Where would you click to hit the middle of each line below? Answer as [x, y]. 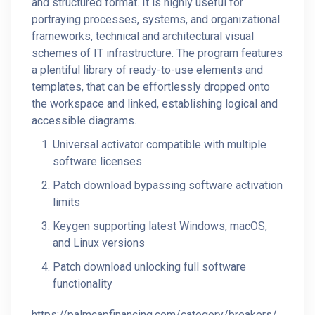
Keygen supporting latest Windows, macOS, [160, 226]
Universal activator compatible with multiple [160, 144]
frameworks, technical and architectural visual [143, 36]
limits [66, 202]
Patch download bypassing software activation [168, 185]
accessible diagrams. [84, 121]
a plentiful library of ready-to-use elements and [147, 70]
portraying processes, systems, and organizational [156, 19]
